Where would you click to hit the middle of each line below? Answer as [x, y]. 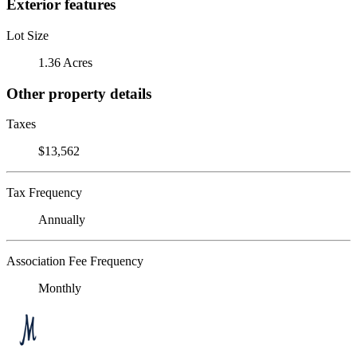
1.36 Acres [65, 62]
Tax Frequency [44, 193]
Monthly [60, 288]
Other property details [79, 93]
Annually [62, 220]
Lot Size [27, 35]
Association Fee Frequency [75, 261]
